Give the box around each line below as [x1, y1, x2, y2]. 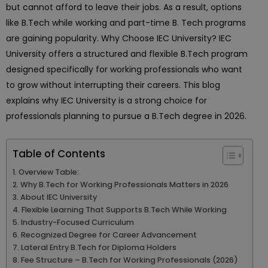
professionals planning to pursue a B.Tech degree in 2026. [6, 110, 246, 122]
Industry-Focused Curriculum [20, 217, 134, 227]
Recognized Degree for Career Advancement [20, 229, 197, 240]
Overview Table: [18, 166, 81, 177]
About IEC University [20, 191, 97, 202]
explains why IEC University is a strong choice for [6, 95, 207, 106]
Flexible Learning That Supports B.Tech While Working [21, 204, 227, 215]
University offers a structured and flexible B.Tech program [6, 48, 248, 60]
